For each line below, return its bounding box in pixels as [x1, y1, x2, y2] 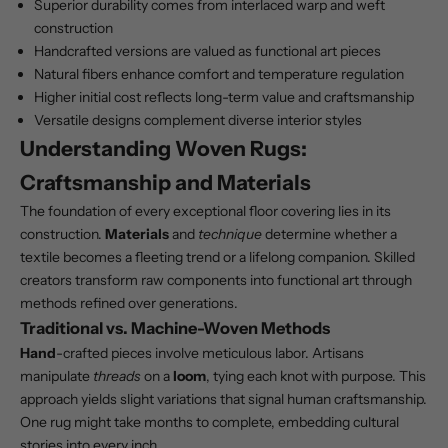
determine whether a [262, 225, 397, 244]
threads [93, 367, 141, 386]
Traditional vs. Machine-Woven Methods [20, 318, 330, 339]
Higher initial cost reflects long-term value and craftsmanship [34, 88, 414, 107]
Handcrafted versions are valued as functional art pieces [34, 42, 381, 61]
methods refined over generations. [20, 294, 238, 313]
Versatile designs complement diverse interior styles [34, 111, 362, 130]
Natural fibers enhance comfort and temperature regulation [34, 65, 404, 84]
